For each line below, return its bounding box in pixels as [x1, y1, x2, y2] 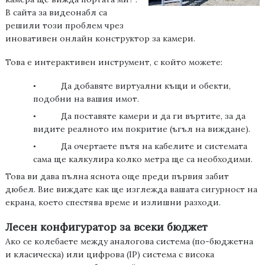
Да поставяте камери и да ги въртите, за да [61, 111, 246, 122]
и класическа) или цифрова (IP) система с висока [5, 249, 214, 260]
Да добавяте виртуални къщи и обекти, [61, 80, 231, 92]
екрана [5, 197, 34, 208]
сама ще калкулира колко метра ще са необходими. [33, 154, 253, 165]
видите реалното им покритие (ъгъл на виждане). [33, 124, 251, 135]
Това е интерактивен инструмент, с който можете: [5, 57, 222, 68]
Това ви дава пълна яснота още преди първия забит [5, 171, 229, 182]
